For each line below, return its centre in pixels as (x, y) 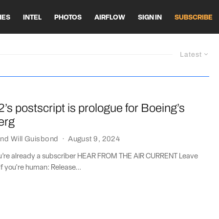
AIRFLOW (110, 18)
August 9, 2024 (94, 139)
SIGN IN (150, 18)
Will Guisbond (34, 139)
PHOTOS (68, 18)
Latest (191, 55)
